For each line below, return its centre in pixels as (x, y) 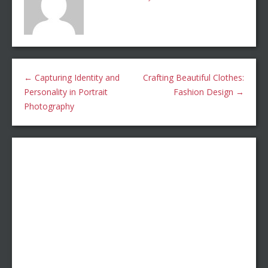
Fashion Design (205, 92)
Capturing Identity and (76, 78)
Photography (49, 106)
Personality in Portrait (66, 92)
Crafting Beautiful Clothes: (194, 78)
